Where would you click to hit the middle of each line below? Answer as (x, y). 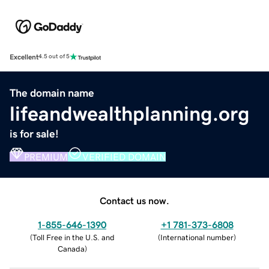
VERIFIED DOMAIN (124, 156)
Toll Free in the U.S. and (73, 237)
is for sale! (34, 134)
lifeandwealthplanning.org (130, 113)
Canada (71, 249)
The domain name (52, 93)
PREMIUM (46, 156)
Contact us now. (134, 200)
